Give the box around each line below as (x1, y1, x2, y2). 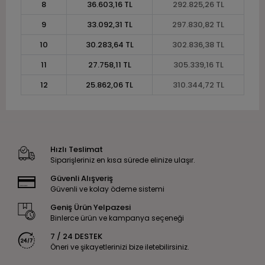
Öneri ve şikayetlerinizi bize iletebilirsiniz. (50, 241, 189, 252)
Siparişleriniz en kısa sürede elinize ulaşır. (50, 154, 195, 165)
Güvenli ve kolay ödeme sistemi (50, 183, 164, 194)
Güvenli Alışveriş (50, 172, 113, 184)
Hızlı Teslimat (50, 143, 103, 155)
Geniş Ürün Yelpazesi (50, 201, 131, 213)
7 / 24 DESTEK (50, 230, 102, 242)
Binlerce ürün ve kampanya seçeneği (50, 212, 184, 223)
